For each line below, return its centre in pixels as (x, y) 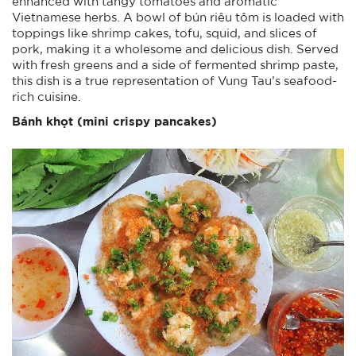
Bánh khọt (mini (60, 120)
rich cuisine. (46, 97)
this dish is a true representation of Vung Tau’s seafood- (174, 81)
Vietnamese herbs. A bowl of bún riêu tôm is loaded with (178, 17)
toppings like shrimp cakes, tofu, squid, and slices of (164, 33)
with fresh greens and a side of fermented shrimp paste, (175, 65)
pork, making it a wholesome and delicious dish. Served (175, 49)
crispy (130, 120)
